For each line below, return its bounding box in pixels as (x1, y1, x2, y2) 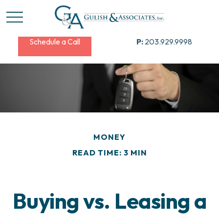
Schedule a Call (29, 37, 80, 46)
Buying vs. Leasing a (12, 187, 207, 215)
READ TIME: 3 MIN (72, 148, 147, 157)
